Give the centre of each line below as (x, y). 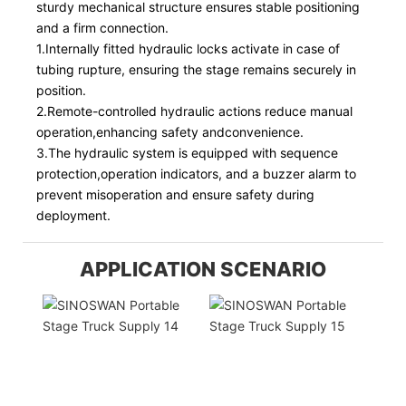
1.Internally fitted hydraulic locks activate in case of (188, 48)
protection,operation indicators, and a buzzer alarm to (196, 173)
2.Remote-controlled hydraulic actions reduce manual (194, 111)
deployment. (73, 215)
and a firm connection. (102, 27)
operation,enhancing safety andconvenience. (170, 131)
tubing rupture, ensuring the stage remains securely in (196, 69)
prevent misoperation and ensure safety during (175, 194)
